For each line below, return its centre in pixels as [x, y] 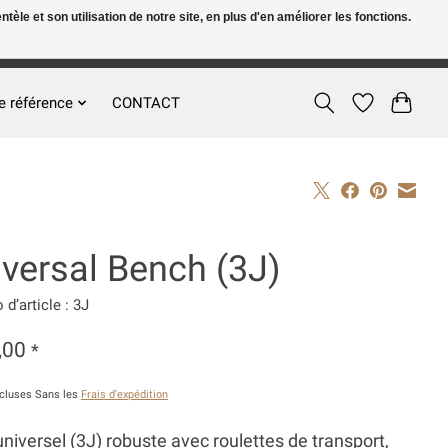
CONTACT [145, 102]
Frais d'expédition [124, 394]
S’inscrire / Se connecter [346, 51]
